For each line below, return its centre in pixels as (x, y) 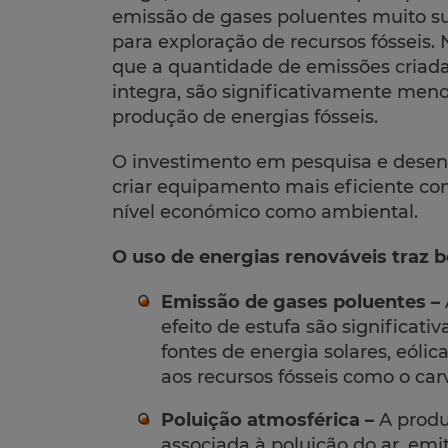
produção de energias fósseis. (245, 117)
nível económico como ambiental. (265, 212)
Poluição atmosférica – (267, 420)
